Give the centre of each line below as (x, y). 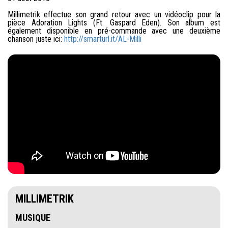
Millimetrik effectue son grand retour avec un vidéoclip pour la (114, 15)
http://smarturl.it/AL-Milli (103, 39)
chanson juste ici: (36, 39)
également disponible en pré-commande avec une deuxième (114, 31)
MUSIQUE (33, 218)
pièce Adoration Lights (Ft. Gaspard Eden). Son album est (114, 23)
